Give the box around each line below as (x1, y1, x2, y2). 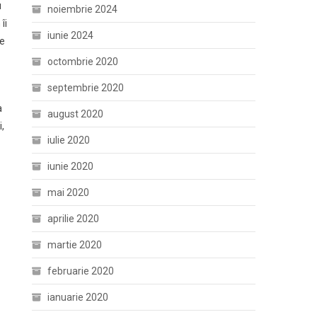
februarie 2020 (47, 265, 115, 277)
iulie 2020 (47, 134, 91, 146)
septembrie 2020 (47, 82, 125, 93)
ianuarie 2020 (47, 292, 109, 303)
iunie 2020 (47, 161, 94, 172)
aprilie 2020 (47, 213, 100, 224)
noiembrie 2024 (47, 4, 118, 15)
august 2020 (47, 108, 104, 120)
